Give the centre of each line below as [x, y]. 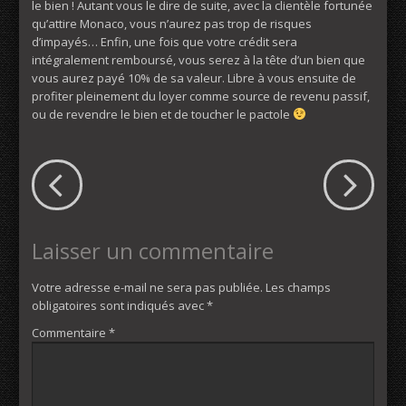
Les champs [298, 287]
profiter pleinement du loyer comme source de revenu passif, [201, 96]
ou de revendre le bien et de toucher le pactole [162, 114]
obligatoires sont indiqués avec [119, 305]
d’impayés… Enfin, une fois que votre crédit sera [164, 41]
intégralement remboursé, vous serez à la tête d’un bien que [198, 59]
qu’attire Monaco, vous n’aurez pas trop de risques [172, 23]
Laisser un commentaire [153, 250]
